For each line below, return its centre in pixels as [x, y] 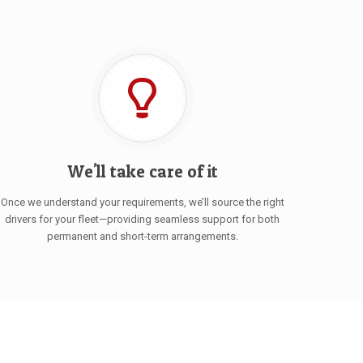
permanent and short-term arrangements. [142, 236]
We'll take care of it [142, 171]
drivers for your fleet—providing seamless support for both [143, 219]
